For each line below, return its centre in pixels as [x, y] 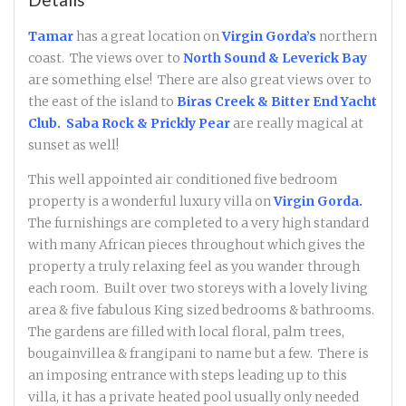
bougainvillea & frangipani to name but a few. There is [198, 354]
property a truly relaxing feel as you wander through [194, 267]
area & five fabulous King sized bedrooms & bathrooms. [203, 310]
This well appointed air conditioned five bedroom [183, 180]
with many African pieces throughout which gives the [197, 245]
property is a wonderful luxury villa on [151, 202]
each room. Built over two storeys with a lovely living [198, 289]
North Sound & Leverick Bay [275, 58]
